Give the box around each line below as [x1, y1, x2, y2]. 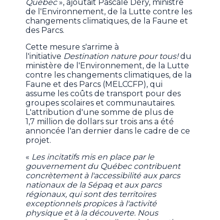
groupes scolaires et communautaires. [26, 98, 176, 108]
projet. [26, 136, 52, 145]
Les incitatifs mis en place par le [31, 152, 155, 162]
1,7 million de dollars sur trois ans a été [26, 117, 174, 127]
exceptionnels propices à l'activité [26, 199, 157, 209]
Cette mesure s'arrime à [26, 42, 119, 52]
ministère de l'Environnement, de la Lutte [26, 61, 190, 71]
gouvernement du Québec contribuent [26, 162, 181, 171]
